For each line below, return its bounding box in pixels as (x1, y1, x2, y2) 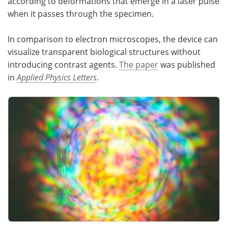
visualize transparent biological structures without (8, 46, 201, 57)
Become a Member (21, 14, 93, 25)
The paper (119, 59, 158, 70)
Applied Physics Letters (17, 71, 97, 82)
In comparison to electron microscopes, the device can (8, 33, 218, 44)
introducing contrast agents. (8, 59, 119, 70)
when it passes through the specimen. (8, 8, 154, 19)
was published (158, 59, 215, 70)
